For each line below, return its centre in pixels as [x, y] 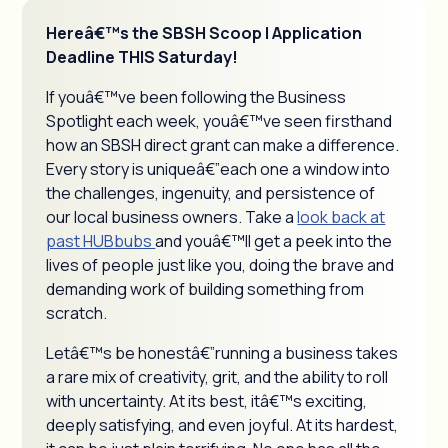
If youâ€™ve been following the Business [196, 97]
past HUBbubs [101, 241]
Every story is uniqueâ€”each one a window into [218, 169]
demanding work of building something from [205, 289]
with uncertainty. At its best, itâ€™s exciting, [207, 401]
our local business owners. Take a [172, 217]
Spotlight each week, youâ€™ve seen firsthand [219, 121]
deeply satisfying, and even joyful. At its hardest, [222, 425]
